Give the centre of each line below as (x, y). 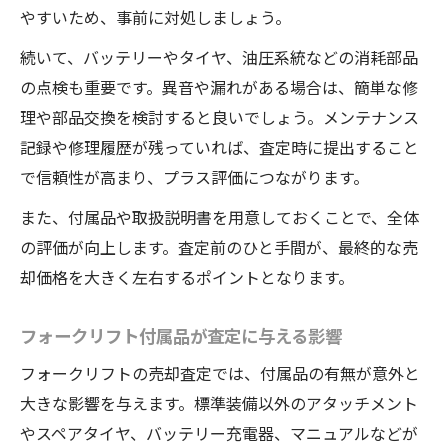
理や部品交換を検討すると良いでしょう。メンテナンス (219, 117)
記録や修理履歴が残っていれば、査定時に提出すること (219, 147)
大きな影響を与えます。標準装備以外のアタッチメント (219, 403)
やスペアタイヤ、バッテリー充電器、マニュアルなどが (219, 433)
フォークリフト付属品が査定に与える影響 (181, 335)
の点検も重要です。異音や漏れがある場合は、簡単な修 (219, 87)
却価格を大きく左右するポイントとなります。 (187, 277)
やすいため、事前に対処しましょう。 (155, 17)
